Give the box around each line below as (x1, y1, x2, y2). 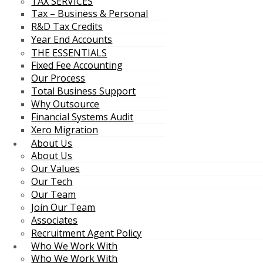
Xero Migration (31, 123, 99, 136)
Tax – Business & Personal (31, 7, 149, 20)
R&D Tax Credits (31, 20, 103, 33)
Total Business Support (31, 85, 136, 97)
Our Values (31, 162, 80, 175)
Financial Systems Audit (31, 110, 134, 123)
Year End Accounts (31, 33, 113, 46)
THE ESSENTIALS (31, 46, 107, 59)
